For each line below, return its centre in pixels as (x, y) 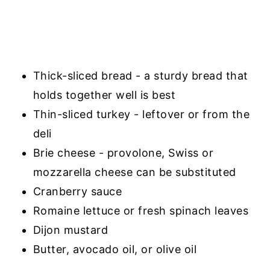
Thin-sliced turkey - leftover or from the (141, 114)
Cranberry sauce (77, 191)
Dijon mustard (71, 230)
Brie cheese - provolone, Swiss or (123, 152)
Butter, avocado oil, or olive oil (115, 249)
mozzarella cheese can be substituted (134, 172)
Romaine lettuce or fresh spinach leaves (141, 210)
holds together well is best (104, 95)
